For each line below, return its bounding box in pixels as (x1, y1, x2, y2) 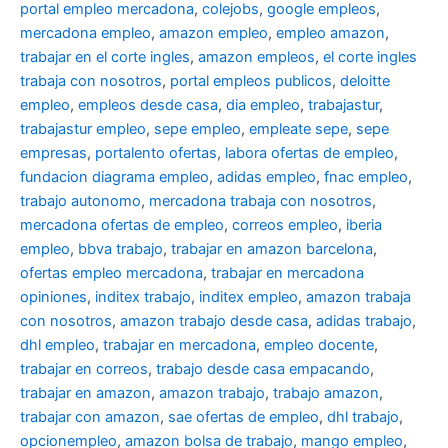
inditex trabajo (95, 288, 191, 307)
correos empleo (232, 216, 338, 235)
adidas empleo (217, 168, 316, 187)
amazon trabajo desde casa (120, 312, 308, 331)
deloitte (340, 72, 390, 91)
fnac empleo (324, 168, 408, 187)
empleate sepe (249, 120, 348, 139)
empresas (20, 144, 87, 163)
